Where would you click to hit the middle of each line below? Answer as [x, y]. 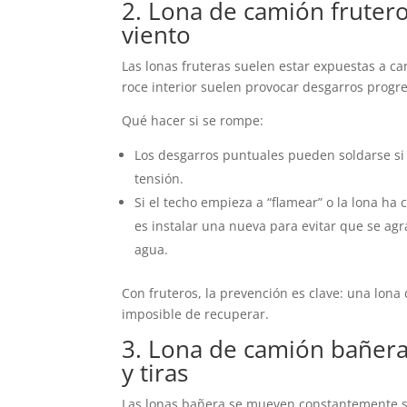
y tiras [155, 373]
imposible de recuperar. [196, 314]
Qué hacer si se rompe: [193, 121]
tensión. [159, 179]
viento [157, 35]
